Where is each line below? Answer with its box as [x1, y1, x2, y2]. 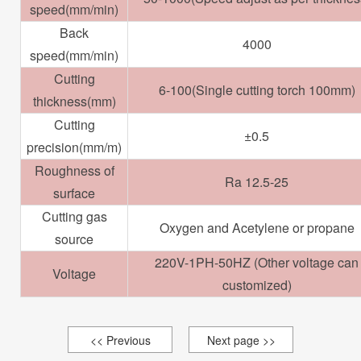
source [55, 230, 93, 249]
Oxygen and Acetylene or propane [159, 218, 355, 238]
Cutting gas [41, 207, 107, 226]
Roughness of [34, 161, 114, 180]
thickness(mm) [32, 92, 116, 111]
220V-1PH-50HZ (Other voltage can [155, 253, 359, 272]
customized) [222, 276, 292, 295]
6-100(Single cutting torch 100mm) [158, 81, 355, 100]
